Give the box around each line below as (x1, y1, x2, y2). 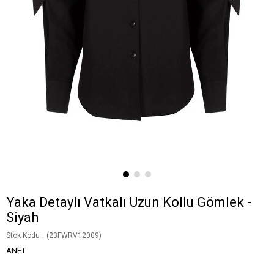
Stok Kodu (6, 231, 40, 240)
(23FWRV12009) (46, 231, 102, 240)
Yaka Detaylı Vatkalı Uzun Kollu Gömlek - (6, 194, 251, 210)
